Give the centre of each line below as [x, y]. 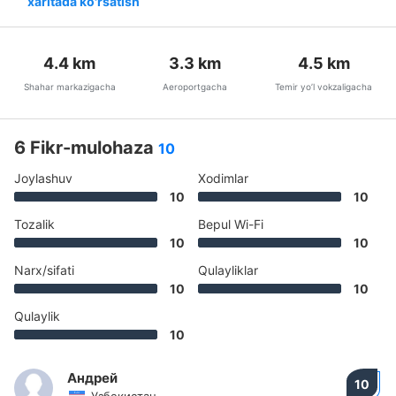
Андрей [92, 378]
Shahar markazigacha [69, 87]
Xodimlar [223, 178]
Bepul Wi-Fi [231, 224]
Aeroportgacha [195, 87]
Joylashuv [43, 178]
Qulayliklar [228, 270]
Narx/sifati [44, 270]
